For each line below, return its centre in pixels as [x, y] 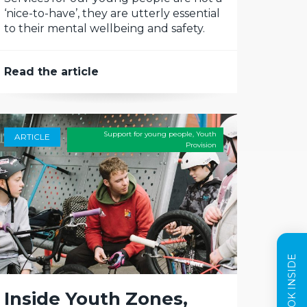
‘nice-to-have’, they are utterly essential [112, 13]
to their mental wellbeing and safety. [105, 28]
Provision [201, 145]
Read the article [51, 72]
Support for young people [148, 134]
